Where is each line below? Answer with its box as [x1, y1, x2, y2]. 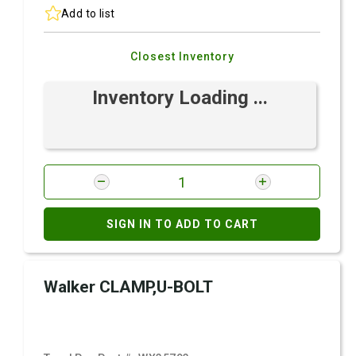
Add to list [61, 6, 115, 20]
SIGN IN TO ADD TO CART [106, 218, 258, 230]
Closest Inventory [130, 50, 234, 63]
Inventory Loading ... [92, 87, 268, 109]
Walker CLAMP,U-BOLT [44, 277, 213, 296]
